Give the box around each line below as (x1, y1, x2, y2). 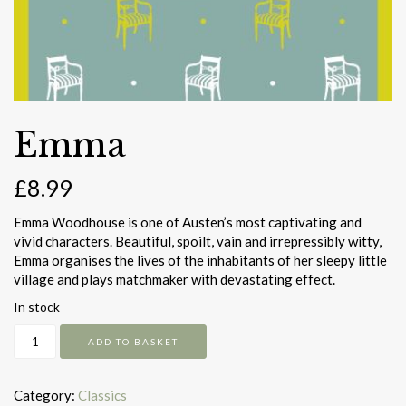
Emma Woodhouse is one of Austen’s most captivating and (14, 214, 362, 231)
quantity (13, 343, 63, 361)
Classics (78, 387, 127, 404)
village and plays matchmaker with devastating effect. (14, 271, 335, 288)
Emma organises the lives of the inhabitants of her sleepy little (14, 252, 387, 269)
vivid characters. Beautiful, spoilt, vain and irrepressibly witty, (14, 233, 382, 250)
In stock (14, 299, 60, 315)
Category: (14, 387, 78, 404)
